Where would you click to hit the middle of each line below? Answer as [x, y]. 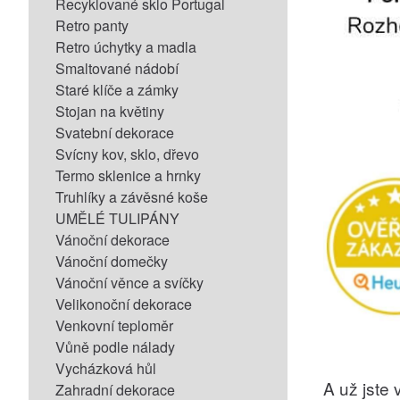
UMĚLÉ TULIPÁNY [117, 218]
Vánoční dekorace [112, 240]
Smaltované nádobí [117, 68]
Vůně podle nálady [115, 347]
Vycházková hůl [106, 368]
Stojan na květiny [110, 111]
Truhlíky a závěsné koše [132, 197]
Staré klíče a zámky [117, 90]
